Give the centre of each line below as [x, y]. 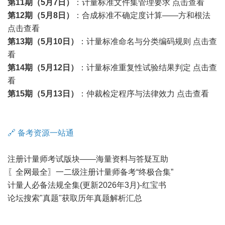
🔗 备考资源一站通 [41, 133]
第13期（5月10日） [43, 41]
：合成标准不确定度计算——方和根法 [142, 15]
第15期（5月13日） [43, 94]
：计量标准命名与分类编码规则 [136, 41]
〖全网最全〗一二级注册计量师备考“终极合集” [90, 172]
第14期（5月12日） [43, 68]
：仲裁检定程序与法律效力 [128, 94]
